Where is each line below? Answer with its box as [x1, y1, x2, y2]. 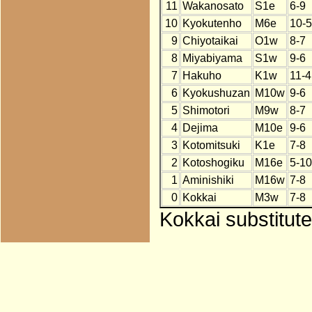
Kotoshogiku [182, 157, 244, 169]
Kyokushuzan [182, 87, 250, 100]
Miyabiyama [182, 52, 242, 65]
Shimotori [182, 104, 230, 117]
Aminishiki [182, 174, 234, 187]
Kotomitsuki [182, 139, 240, 152]
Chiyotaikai [182, 35, 238, 47]
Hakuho [182, 70, 221, 82]
